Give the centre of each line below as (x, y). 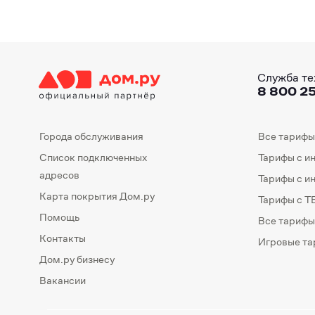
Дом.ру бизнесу (77, 259)
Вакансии (63, 280)
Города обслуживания (91, 136)
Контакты (63, 238)
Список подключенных (93, 157)
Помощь (59, 217)
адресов (59, 175)
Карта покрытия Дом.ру (97, 196)
